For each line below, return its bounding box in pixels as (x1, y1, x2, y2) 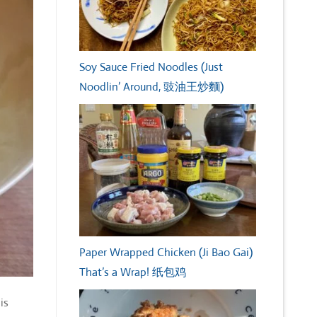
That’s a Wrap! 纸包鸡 (79, 265, 186, 280)
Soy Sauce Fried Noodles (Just (79, 59, 223, 75)
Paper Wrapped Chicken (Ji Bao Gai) (79, 245, 253, 260)
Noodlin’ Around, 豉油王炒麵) (79, 79, 224, 95)
